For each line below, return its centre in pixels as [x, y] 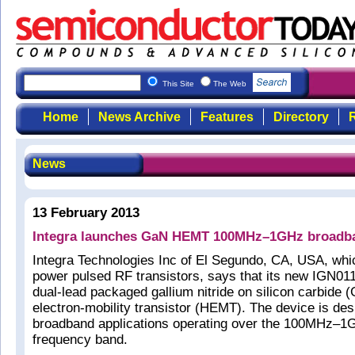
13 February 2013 [86, 213]
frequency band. [80, 340]
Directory [301, 117]
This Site [179, 84]
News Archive [139, 117]
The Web [231, 84]
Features [227, 117]
